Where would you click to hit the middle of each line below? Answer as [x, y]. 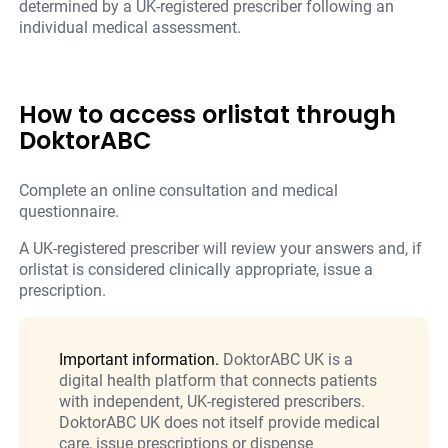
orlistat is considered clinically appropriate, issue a [196, 270]
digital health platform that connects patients [218, 381]
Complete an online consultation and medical [179, 191]
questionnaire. [69, 212]
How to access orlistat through [208, 115]
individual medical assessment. [130, 28]
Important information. [139, 360]
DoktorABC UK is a [286, 360]
